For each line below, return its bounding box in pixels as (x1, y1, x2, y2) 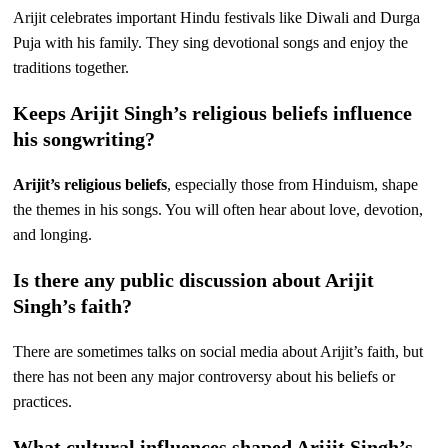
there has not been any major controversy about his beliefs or (13, 368, 396, 386)
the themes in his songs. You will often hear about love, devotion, (13, 201, 424, 219)
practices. (13, 393, 73, 411)
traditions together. (13, 59, 130, 77)
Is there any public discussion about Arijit (13, 269, 375, 292)
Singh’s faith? (13, 295, 133, 318)
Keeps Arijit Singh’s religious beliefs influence (13, 102, 413, 125)
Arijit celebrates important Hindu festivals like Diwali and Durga (13, 9, 421, 27)
